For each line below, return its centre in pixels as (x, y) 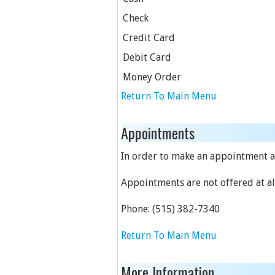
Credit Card (149, 38)
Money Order (152, 77)
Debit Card (147, 57)
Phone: (137, 209)
